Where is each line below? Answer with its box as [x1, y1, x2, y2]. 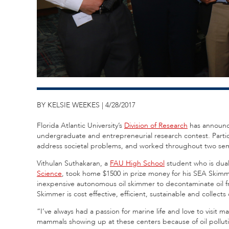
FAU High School [110, 158, 165, 168]
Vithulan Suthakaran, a [37, 158, 110, 168]
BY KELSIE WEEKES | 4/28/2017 [37, 100, 135, 110]
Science [37, 168, 62, 178]
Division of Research [124, 120, 188, 130]
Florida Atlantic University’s [37, 120, 124, 130]
